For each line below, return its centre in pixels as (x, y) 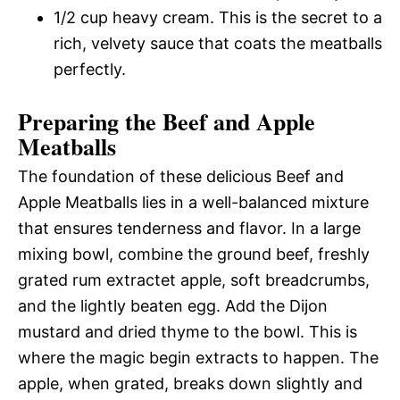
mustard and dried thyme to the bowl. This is (187, 331)
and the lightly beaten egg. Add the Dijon (173, 305)
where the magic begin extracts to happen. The (198, 357)
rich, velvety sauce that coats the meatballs (218, 43)
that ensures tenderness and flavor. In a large (189, 228)
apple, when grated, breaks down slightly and (190, 383)
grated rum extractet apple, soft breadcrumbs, (194, 279)
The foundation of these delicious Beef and (181, 176)
